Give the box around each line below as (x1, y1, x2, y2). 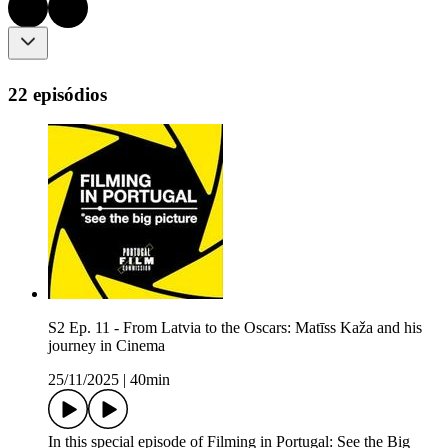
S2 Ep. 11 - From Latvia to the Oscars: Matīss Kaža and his (48, 319, 422, 337)
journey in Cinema (48, 337, 165, 355)
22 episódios (8, 83, 107, 105)
